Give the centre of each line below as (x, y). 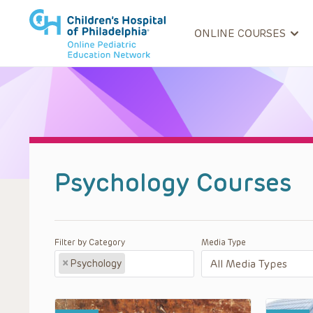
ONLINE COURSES (240, 34)
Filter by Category (90, 242)
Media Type (224, 242)
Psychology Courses (173, 183)
